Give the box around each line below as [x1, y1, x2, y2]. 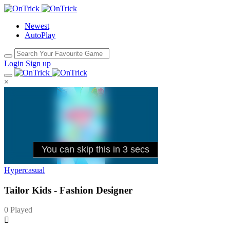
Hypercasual [4, 166, 45, 175]
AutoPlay [25, 31, 55, 40]
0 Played [4, 205, 32, 215]
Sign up [26, 59, 51, 68]
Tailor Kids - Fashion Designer [4, 184, 132, 196]
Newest [25, 22, 49, 30]
